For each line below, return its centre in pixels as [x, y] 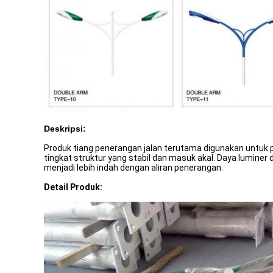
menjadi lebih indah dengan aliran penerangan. [133, 168]
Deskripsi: [65, 129]
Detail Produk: [73, 187]
